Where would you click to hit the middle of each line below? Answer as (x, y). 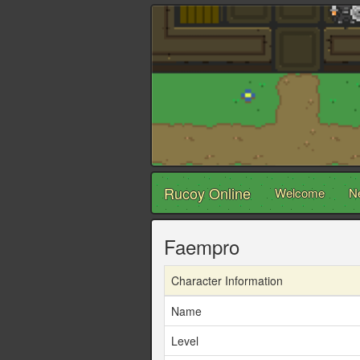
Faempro (202, 247)
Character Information (227, 281)
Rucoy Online (207, 193)
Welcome (300, 193)
